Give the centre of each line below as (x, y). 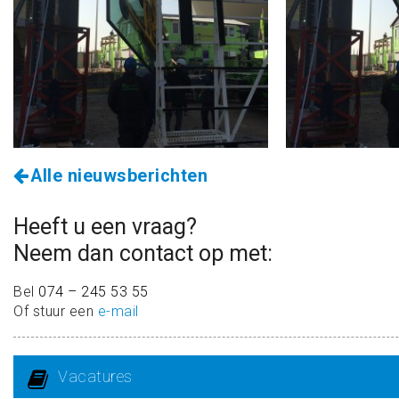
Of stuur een (56, 311)
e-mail (118, 311)
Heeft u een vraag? (105, 226)
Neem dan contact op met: (143, 253)
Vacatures (95, 376)
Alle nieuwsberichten (116, 175)
